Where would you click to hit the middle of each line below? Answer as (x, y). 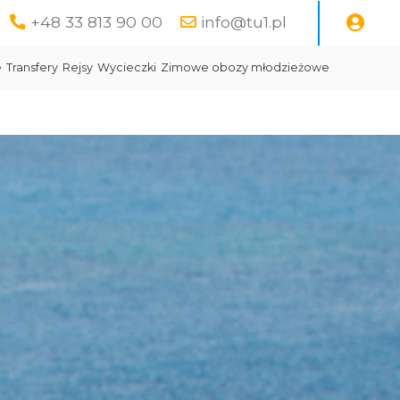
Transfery (32, 67)
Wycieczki (127, 67)
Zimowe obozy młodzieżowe (245, 67)
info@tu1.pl (244, 22)
